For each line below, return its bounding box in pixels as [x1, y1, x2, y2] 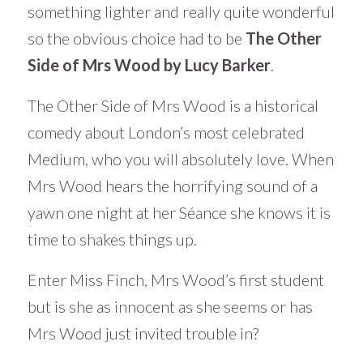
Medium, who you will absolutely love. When [27, 148, 334, 169]
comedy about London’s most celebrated [27, 122, 305, 142]
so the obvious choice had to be [27, 28, 246, 48]
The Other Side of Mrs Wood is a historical [27, 95, 318, 115]
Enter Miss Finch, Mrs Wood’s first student [27, 269, 324, 289]
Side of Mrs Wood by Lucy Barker [27, 54, 271, 75]
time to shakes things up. [27, 228, 197, 249]
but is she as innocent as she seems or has [27, 296, 313, 316]
